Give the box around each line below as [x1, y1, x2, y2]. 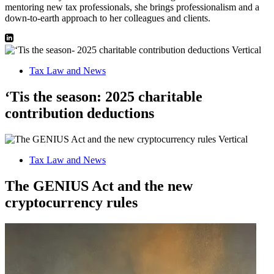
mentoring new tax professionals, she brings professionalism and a [5, 1, 259, 12]
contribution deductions [5, 105, 154, 121]
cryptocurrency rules [5, 194, 138, 210]
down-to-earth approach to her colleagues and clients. [5, 12, 210, 23]
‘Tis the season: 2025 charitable [5, 88, 202, 105]
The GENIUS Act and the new [5, 177, 193, 194]
